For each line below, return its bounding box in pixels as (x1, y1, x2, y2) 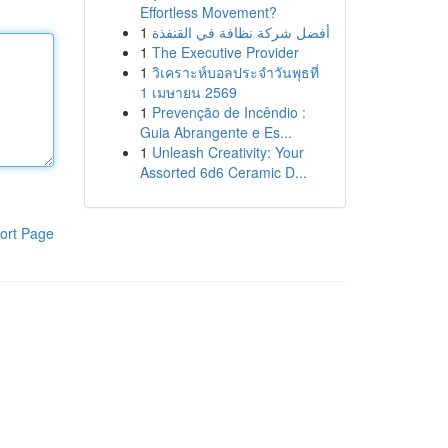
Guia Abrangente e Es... (139, 122, 292, 142)
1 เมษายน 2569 (139, 82, 237, 102)
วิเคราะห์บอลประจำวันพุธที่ (151, 62, 319, 82)
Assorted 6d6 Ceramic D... (139, 162, 307, 182)
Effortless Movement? (139, 2, 277, 22)
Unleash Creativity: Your (151, 142, 304, 162)
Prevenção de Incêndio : (151, 102, 306, 122)
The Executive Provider (151, 42, 299, 62)
